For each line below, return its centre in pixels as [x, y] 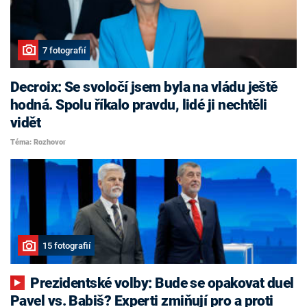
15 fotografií [66, 245]
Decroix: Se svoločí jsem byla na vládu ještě [144, 87]
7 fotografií [64, 50]
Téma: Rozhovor [38, 142]
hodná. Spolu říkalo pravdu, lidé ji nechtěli [139, 105]
